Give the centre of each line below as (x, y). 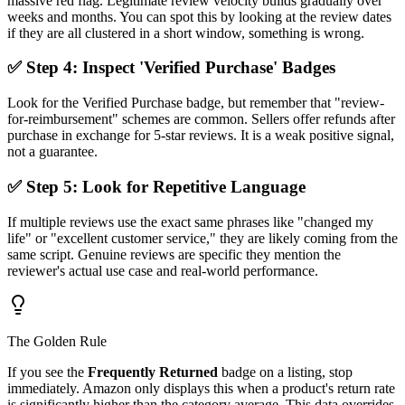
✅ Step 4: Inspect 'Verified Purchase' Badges (171, 68)
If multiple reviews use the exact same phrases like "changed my (190, 221)
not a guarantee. (52, 152)
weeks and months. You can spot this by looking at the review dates (199, 16)
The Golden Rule (57, 341)
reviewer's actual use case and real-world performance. (163, 270)
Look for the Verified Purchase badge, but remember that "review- (196, 103)
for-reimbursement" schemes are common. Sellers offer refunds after (201, 119)
